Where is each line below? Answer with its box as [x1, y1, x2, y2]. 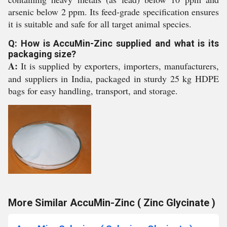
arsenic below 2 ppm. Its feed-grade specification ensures [8, 6, 219, 18]
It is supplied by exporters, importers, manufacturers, [18, 60, 219, 72]
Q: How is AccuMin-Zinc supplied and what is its [8, 38, 219, 49]
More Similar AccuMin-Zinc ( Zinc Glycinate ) [8, 197, 215, 209]
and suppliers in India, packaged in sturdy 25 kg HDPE [8, 72, 219, 85]
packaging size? [8, 49, 76, 59]
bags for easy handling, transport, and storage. [8, 85, 178, 97]
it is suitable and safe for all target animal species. [8, 18, 192, 30]
